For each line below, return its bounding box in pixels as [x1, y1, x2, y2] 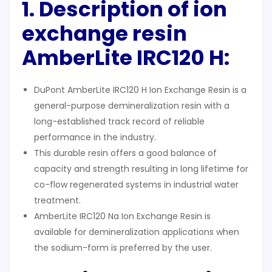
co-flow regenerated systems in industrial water [34, 178, 239, 191]
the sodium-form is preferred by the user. [34, 242, 212, 254]
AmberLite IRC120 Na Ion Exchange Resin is [34, 210, 211, 223]
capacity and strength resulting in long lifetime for [34, 163, 248, 175]
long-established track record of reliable [34, 115, 205, 128]
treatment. [34, 194, 81, 207]
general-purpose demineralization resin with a [34, 100, 229, 112]
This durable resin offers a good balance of [34, 147, 217, 160]
